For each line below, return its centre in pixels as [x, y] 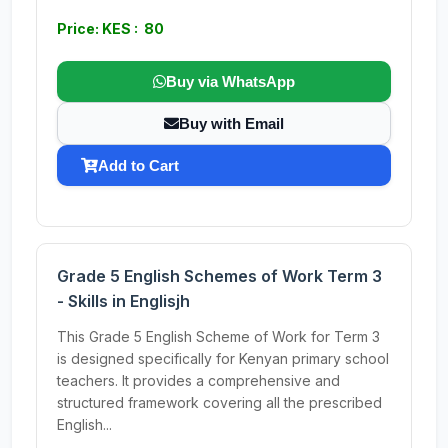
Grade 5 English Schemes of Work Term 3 [219, 276]
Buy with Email [231, 123]
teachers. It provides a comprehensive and [198, 380]
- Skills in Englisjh [123, 301]
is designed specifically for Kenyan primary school [223, 358]
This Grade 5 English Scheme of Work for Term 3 [218, 336]
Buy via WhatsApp [230, 81]
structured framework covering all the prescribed [219, 402]
